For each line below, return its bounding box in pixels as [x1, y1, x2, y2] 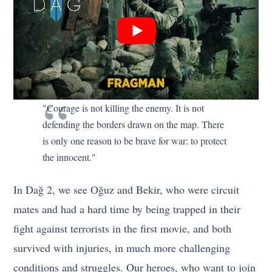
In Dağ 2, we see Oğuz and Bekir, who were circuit [13, 182, 240, 197]
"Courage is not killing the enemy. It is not [42, 101, 205, 115]
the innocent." [42, 151, 97, 164]
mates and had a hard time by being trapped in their [13, 202, 241, 217]
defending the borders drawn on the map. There [42, 118, 225, 131]
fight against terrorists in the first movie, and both [13, 221, 232, 236]
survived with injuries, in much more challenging [13, 240, 231, 256]
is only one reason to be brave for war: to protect [42, 134, 227, 148]
